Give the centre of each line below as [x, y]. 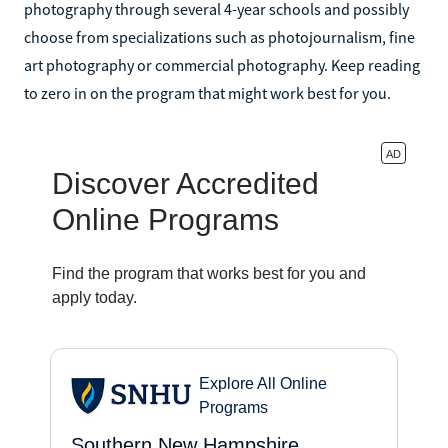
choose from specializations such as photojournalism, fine [219, 36]
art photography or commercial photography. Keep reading [222, 64]
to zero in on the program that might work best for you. [207, 92]
